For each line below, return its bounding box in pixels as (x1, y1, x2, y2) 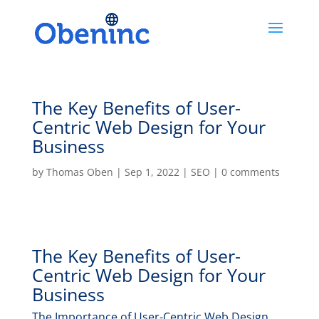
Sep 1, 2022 (124, 165, 179, 179)
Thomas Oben (46, 165, 113, 179)
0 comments (221, 165, 280, 179)
